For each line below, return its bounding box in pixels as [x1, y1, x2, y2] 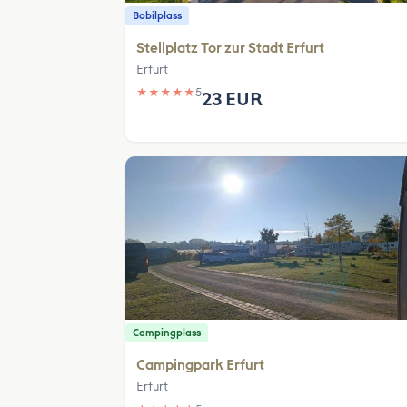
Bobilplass [133, 10, 182, 22]
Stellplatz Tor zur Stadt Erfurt [136, 40, 324, 56]
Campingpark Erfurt [136, 357, 264, 373]
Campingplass [133, 327, 201, 339]
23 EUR [202, 88, 263, 110]
